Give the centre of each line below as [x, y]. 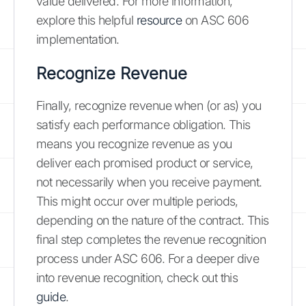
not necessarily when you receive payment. [149, 182]
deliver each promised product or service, [145, 163]
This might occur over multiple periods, [137, 201]
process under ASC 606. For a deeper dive [148, 258]
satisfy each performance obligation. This [143, 124]
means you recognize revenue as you [134, 143]
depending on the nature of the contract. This [153, 220]
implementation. [78, 39]
